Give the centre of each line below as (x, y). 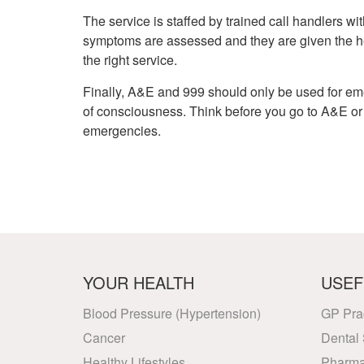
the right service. (130, 60)
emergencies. (122, 130)
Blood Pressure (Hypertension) (172, 313)
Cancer (104, 338)
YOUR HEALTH (139, 282)
